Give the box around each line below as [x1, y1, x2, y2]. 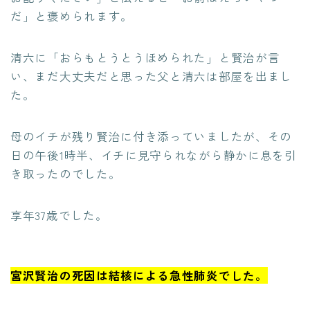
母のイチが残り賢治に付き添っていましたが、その [10, 127, 293, 145]
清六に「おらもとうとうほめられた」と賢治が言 [10, 48, 280, 66]
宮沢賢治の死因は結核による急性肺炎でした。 [10, 266, 268, 284]
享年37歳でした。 [10, 206, 108, 224]
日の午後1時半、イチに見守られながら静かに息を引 [10, 146, 297, 163]
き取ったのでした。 [10, 165, 121, 182]
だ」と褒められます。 [10, 7, 133, 24]
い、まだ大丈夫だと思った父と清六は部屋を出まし [10, 67, 293, 84]
